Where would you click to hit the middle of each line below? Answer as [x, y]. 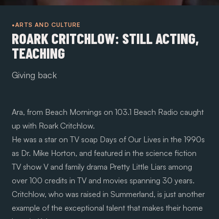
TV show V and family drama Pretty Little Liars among [102, 167]
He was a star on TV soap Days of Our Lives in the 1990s [108, 140]
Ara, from [28, 112]
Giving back [34, 75]
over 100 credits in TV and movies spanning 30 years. [103, 181]
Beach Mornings [73, 112]
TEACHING [38, 53]
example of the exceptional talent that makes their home [107, 208]
